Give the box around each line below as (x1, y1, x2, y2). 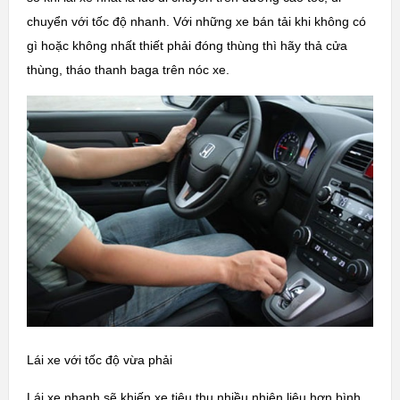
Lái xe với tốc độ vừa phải (26, 353, 172, 368)
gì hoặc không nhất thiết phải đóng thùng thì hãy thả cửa (26, 37, 347, 53)
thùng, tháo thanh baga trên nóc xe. (26, 62, 229, 77)
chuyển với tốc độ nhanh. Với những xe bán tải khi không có (26, 13, 366, 29)
